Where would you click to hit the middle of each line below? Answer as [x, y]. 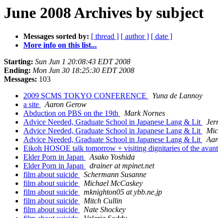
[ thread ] [105, 36]
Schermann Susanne [115, 175]
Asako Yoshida [112, 157]
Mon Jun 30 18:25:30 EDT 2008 [83, 71]
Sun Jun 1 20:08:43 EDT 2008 [83, 62]
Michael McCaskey [113, 183]
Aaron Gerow [66, 105]
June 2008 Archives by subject [104, 13]
